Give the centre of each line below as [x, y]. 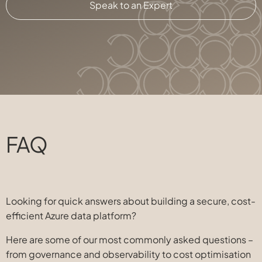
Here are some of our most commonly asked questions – [130, 239]
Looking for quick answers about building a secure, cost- [131, 201]
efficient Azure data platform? [71, 216]
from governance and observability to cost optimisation [128, 254]
